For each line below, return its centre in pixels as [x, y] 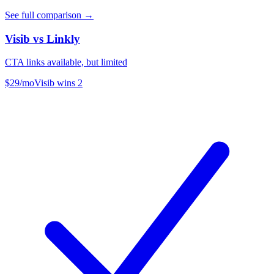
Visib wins [56, 83]
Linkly [63, 39]
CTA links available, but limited [66, 62]
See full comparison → [49, 15]
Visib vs [26, 39]
